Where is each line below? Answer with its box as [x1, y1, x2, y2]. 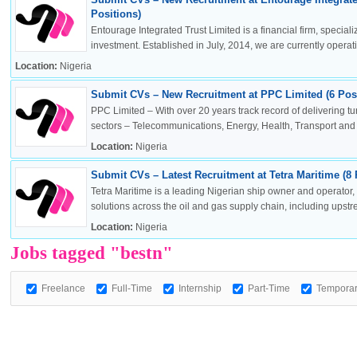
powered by [234, 288, 273, 299]
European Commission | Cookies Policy [149, 141, 354, 156]
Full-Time [111, 283, 152, 294]
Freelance [41, 283, 85, 294]
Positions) [90, 8, 141, 20]
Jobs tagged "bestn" [10, 243, 173, 263]
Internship [178, 283, 222, 294]
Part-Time [247, 283, 290, 294]
